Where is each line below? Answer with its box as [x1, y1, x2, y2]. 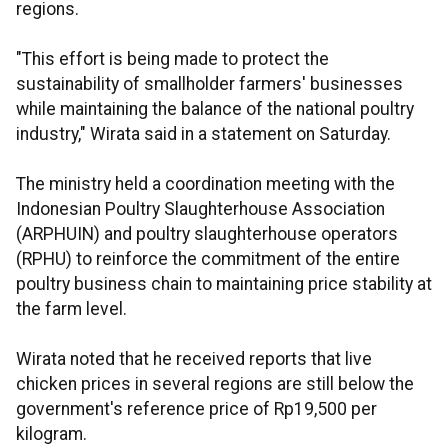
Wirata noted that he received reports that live [16, 349, 372, 370]
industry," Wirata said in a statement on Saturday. [16, 124, 391, 145]
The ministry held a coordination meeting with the [16, 174, 395, 195]
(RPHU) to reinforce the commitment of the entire [16, 249, 400, 270]
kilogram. [16, 424, 87, 445]
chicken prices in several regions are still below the [16, 374, 414, 395]
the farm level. [16, 299, 127, 320]
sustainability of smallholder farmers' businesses [16, 74, 403, 95]
